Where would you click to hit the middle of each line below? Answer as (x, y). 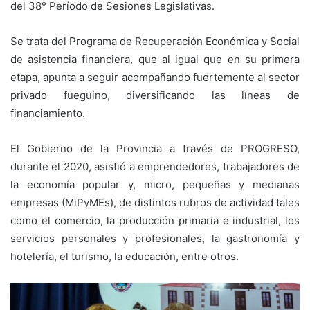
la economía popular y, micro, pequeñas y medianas (155, 185)
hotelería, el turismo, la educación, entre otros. (125, 257)
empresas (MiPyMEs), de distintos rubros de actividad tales (155, 203)
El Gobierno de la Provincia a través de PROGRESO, (155, 149)
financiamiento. (48, 113)
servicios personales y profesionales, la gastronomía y (155, 239)
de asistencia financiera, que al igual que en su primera (155, 60)
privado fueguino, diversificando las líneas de (155, 95)
